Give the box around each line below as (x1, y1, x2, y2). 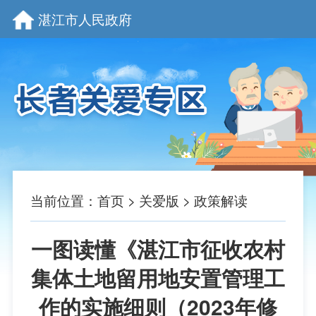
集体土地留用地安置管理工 (31, 262, 285, 293)
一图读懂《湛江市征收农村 (31, 233, 285, 264)
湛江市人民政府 (37, 9, 132, 28)
